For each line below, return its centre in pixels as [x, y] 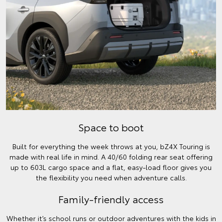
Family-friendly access [111, 199]
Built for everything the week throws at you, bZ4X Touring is [111, 146]
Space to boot [111, 127]
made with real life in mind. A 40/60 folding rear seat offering [111, 157]
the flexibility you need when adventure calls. [111, 178]
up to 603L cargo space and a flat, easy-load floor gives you [111, 167]
